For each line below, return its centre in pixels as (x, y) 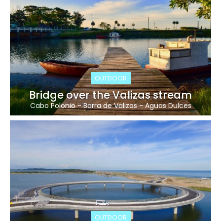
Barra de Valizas (110, 105)
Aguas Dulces (168, 105)
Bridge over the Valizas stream (110, 95)
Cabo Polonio (53, 105)
